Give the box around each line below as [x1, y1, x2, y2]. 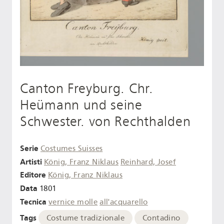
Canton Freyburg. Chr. [20, 80, 153, 97]
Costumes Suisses [40, 143, 103, 153]
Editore [20, 170, 46, 180]
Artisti [20, 156, 42, 166]
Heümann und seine [20, 97, 142, 113]
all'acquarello [99, 197, 148, 206]
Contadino [142, 213, 180, 222]
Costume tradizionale [46, 213, 124, 222]
